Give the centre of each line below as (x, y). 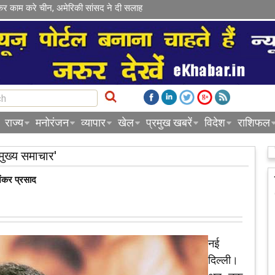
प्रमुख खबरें (169, 123)
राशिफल (254, 123)
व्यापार (93, 123)
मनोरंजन (52, 123)
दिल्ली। (223, 260)
